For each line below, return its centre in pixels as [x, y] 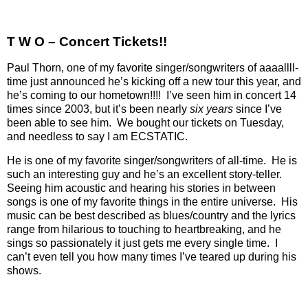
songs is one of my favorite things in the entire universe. [141, 202]
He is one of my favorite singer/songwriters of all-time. [136, 161]
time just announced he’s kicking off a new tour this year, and [154, 81]
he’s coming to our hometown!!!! [84, 95]
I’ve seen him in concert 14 [231, 95]
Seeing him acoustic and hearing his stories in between [141, 188]
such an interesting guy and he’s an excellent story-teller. [144, 175]
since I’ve [257, 109]
